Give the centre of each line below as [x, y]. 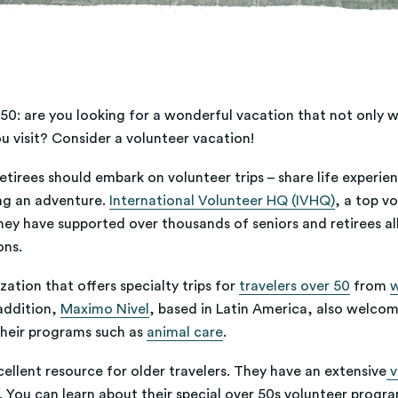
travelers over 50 [295, 287]
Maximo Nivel [105, 310]
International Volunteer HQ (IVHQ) [222, 201]
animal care [185, 333]
